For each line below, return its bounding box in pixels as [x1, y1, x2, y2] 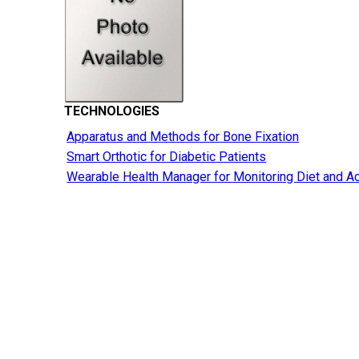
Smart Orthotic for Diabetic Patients [67, 149, 267, 165]
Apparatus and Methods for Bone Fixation [67, 129, 300, 145]
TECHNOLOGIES [64, 103, 160, 119]
